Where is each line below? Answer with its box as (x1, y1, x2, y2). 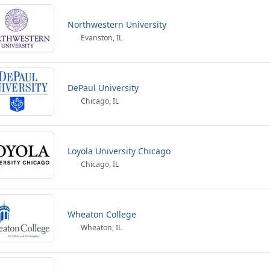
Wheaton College (67, 209, 136, 220)
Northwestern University (67, 19, 166, 30)
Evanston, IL (79, 33, 123, 43)
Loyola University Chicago (67, 145, 171, 157)
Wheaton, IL (79, 222, 122, 233)
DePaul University (67, 82, 139, 93)
